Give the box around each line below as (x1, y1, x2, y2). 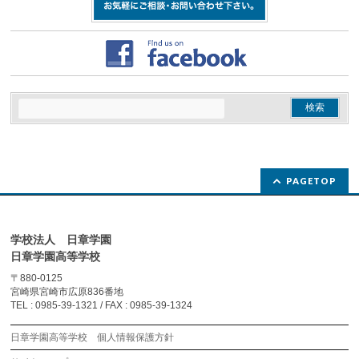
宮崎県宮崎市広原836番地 (10, 286, 124, 298)
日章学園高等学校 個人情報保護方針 (10, 332, 175, 344)
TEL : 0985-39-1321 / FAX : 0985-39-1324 (10, 300, 193, 312)
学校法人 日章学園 (10, 233, 112, 247)
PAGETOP (285, 175, 337, 187)
